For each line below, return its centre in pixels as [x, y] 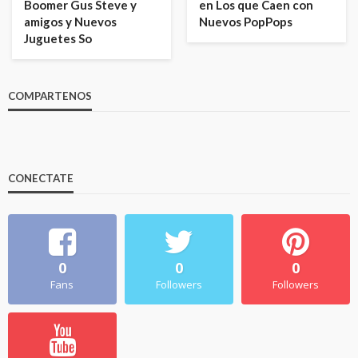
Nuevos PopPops [246, 22]
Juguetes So [58, 39]
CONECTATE [41, 179]
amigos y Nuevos [70, 22]
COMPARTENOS [50, 96]
